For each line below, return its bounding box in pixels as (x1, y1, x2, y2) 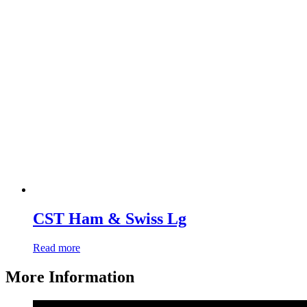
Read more (33, 242, 80, 254)
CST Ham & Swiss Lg (33, 210, 186, 228)
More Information (5, 268, 134, 286)
